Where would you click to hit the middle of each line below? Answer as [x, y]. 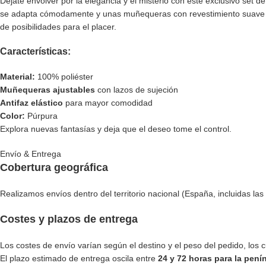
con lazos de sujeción [137, 90]
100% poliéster [64, 77]
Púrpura [41, 116]
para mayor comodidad [108, 103]
